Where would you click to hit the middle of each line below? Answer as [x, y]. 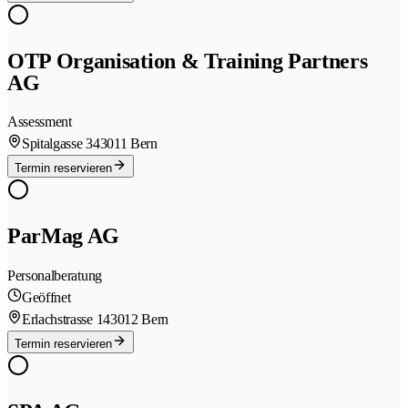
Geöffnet [46, 298]
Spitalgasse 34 [61, 144]
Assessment [40, 122]
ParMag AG [64, 236]
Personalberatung [55, 276]
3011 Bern [128, 144]
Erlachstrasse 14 [66, 320]
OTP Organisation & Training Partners [188, 61]
